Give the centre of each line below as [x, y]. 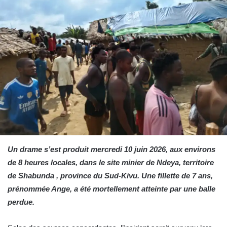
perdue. [22, 202]
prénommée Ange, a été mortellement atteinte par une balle [111, 188]
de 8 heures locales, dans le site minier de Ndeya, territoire [111, 162]
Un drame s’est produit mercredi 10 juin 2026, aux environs [111, 149]
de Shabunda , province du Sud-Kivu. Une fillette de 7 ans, [110, 175]
